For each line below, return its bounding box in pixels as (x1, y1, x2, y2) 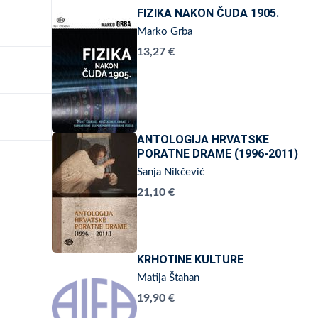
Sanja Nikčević (137, 167, 204, 177)
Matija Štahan (137, 273, 199, 283)
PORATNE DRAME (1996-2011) (137, 147, 298, 160)
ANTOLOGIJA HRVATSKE (137, 133, 269, 146)
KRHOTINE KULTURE (137, 253, 243, 266)
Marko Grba (137, 26, 192, 37)
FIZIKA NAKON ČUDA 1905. (137, 6, 279, 20)
